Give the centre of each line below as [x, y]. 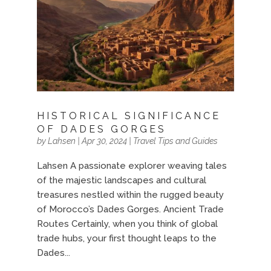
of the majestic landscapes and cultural [121, 181]
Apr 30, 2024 [104, 141]
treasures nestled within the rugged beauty [130, 195]
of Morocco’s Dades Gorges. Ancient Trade [130, 210]
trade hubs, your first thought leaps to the [126, 239]
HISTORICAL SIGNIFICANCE [129, 116]
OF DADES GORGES [101, 129]
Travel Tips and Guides [175, 141]
